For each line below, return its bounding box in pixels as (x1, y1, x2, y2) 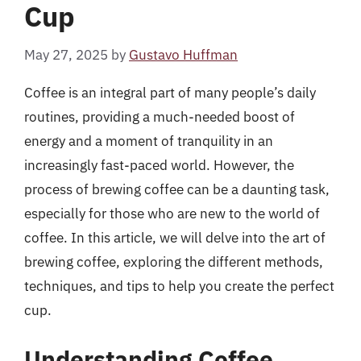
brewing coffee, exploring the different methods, (24, 252, 323, 271)
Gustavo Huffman (129, 45, 238, 64)
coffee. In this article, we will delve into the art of (24, 228, 326, 247)
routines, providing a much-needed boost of (24, 107, 295, 126)
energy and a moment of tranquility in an (24, 131, 273, 150)
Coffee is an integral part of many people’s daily (24, 83, 316, 102)
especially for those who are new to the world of (24, 204, 320, 222)
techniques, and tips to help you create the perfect (24, 276, 334, 295)
